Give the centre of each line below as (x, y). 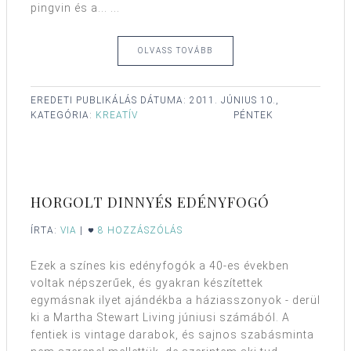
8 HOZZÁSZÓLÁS (140, 231)
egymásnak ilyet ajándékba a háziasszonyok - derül (175, 300)
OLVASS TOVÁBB (175, 50)
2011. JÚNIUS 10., (234, 100)
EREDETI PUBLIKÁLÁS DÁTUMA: (110, 100)
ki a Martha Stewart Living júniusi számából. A (160, 318)
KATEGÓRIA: (63, 115)
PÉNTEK (253, 115)
